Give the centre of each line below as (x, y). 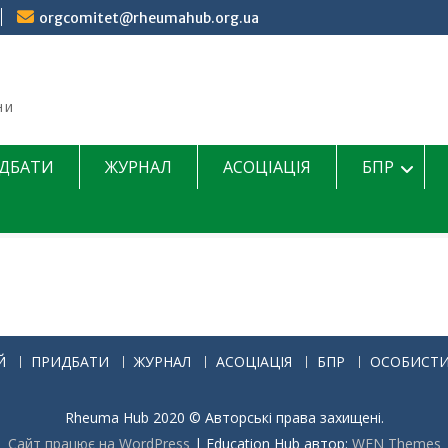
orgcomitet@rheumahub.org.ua (149, 18)
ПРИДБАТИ (70, 361)
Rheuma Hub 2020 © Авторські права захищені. (224, 417)
